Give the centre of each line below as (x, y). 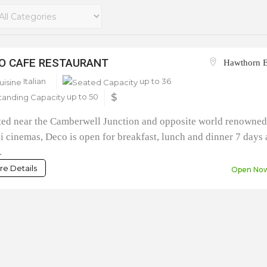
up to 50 (82, 96)
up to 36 (155, 81)
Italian (34, 81)
